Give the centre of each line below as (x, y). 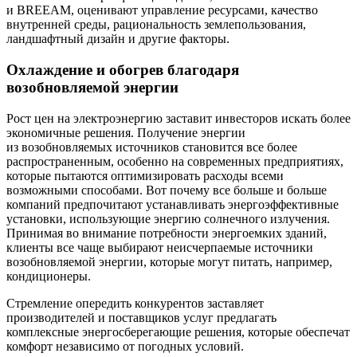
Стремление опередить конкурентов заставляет (135, 303)
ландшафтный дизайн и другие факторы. (118, 39)
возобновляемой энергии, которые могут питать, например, (169, 261)
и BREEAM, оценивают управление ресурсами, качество (162, 10)
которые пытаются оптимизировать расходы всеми (145, 175)
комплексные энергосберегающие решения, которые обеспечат (178, 331)
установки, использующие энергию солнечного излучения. (168, 218)
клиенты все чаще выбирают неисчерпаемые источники (160, 247)
